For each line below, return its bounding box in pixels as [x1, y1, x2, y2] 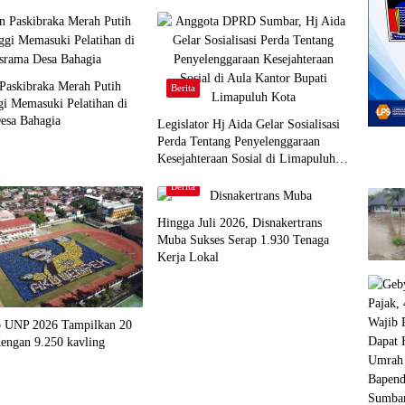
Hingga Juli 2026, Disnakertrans [156, 215, 322, 230]
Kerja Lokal [156, 250, 219, 264]
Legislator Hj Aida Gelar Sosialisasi [156, 117, 340, 131]
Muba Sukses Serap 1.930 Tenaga [156, 232, 329, 247]
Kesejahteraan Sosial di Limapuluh [156, 151, 335, 165]
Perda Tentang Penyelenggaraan [156, 134, 320, 148]
